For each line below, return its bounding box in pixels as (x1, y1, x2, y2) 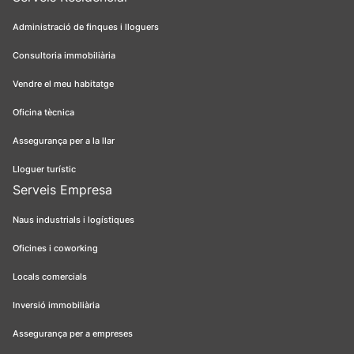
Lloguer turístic (13, 164, 76, 175)
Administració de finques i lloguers (13, 21, 159, 33)
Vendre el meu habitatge (13, 78, 114, 90)
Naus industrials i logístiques (13, 214, 134, 226)
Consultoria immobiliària (13, 50, 115, 62)
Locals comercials (13, 271, 87, 283)
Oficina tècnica (13, 107, 74, 119)
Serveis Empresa (13, 182, 112, 198)
